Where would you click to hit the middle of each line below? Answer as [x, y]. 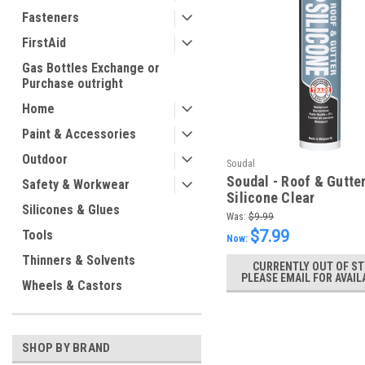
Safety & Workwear [76, 185]
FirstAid [44, 43]
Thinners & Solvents [79, 260]
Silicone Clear [271, 198]
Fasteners [51, 18]
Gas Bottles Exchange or [91, 68]
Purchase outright [73, 84]
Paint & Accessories [79, 134]
